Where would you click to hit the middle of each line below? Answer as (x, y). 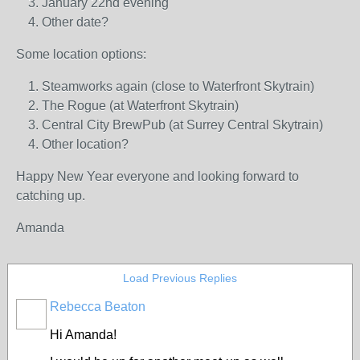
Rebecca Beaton (98, 307)
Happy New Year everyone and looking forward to (157, 176)
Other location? (85, 144)
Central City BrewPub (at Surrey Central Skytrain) (182, 125)
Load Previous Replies (180, 278)
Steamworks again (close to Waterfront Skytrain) (178, 86)
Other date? (75, 22)
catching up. (51, 196)
